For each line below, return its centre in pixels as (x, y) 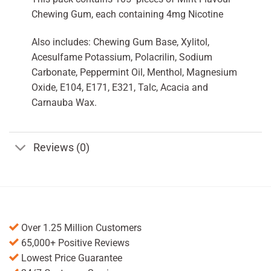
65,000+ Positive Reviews (74, 243)
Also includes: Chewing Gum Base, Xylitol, (120, 42)
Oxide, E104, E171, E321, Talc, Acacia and (119, 87)
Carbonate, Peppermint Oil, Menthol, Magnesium (134, 72)
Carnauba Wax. (64, 102)
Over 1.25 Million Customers (80, 228)
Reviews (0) (62, 147)
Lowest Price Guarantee (70, 258)
